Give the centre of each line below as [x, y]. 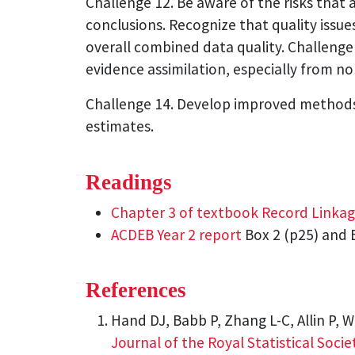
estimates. [120, 126]
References [136, 290]
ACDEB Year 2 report [176, 234]
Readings [129, 182]
